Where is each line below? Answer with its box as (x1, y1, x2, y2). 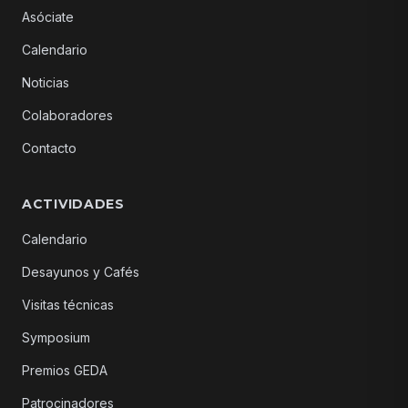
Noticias (22, 75, 69, 90)
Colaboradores (22, 107, 113, 123)
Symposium (22, 330, 90, 345)
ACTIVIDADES (22, 196, 125, 212)
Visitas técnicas (22, 297, 114, 312)
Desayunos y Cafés (22, 264, 139, 280)
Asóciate (22, 9, 74, 25)
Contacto (22, 140, 76, 156)
